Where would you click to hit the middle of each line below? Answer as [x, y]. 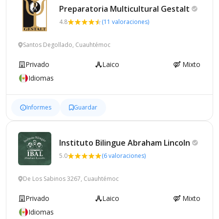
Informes [39, 107]
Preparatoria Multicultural [110, 9]
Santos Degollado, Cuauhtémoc [67, 44]
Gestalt [175, 9]
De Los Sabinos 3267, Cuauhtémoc [71, 178]
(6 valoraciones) [124, 155]
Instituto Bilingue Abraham [111, 142]
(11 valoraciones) [125, 22]
